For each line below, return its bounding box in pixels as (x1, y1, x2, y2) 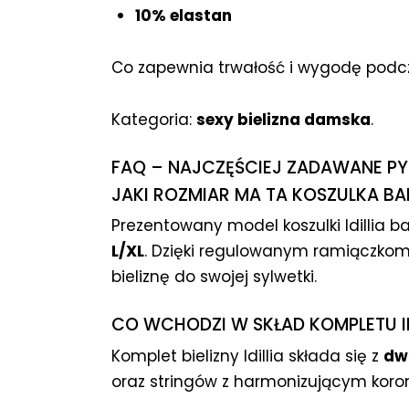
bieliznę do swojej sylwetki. (111, 266, 317, 288)
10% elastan (134, 5, 232, 27)
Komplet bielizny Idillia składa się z (111, 344, 383, 367)
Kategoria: (111, 109, 196, 131)
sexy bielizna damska (196, 109, 371, 131)
